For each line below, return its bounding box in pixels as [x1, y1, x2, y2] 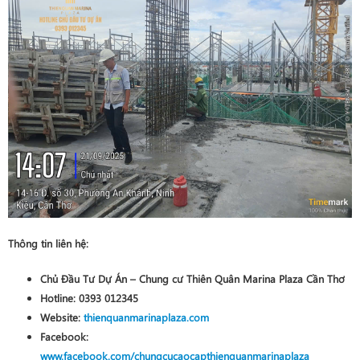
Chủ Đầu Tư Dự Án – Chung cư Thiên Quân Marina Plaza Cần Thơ [40, 272, 345, 285]
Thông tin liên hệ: [8, 236, 88, 250]
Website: [40, 310, 84, 324]
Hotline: [40, 291, 79, 305]
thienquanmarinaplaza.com [84, 310, 209, 324]
